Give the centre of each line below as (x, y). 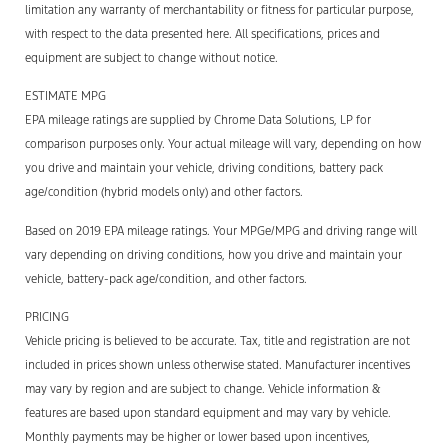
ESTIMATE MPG (65, 96)
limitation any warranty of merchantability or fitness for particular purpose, (219, 10)
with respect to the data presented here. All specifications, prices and (202, 34)
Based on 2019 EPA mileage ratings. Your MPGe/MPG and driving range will (221, 230)
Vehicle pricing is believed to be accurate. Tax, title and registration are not (217, 341)
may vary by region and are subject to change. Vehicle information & (203, 389)
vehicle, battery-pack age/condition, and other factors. (166, 278)
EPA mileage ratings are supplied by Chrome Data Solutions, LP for (198, 120)
